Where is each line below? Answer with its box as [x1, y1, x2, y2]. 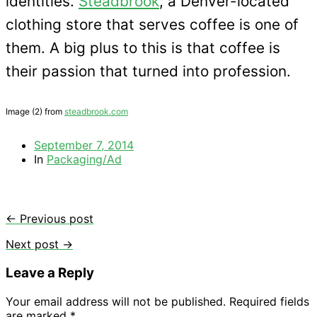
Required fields [229, 294, 309, 309]
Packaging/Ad [47, 151, 122, 166]
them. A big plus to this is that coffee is [6, 39, 280, 57]
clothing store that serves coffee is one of [6, 16, 299, 34]
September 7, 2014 [34, 137, 134, 152]
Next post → [6, 237, 73, 252]
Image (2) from [6, 106, 64, 117]
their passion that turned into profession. [6, 62, 291, 81]
